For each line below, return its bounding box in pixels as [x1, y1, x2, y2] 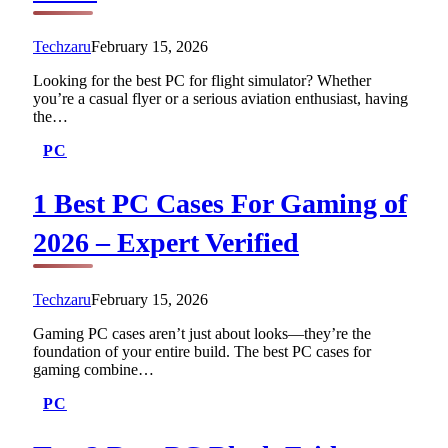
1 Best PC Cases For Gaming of [33, 187, 407, 219]
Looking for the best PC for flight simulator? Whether [33, 72, 371, 90]
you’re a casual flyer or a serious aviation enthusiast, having [33, 90, 408, 108]
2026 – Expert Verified [33, 226, 299, 258]
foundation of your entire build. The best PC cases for [33, 342, 371, 360]
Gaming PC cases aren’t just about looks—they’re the [33, 324, 371, 342]
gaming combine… [33, 360, 154, 378]
